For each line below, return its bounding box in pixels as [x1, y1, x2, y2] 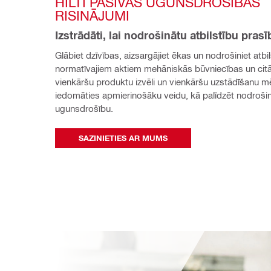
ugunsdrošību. [55, 103, 113, 114]
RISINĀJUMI [55, 7, 129, 24]
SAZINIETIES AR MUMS [79, 133, 168, 143]
